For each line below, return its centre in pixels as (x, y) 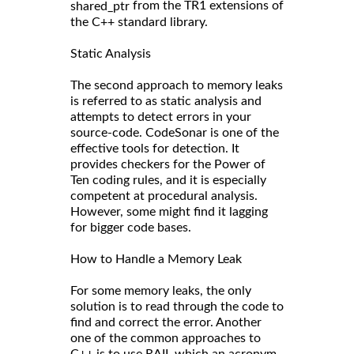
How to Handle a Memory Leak (156, 259)
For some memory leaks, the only (161, 290)
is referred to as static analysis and (166, 101)
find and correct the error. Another (166, 322)
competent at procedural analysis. (164, 196)
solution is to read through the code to (177, 306)
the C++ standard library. (139, 22)
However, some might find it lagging (169, 211)
